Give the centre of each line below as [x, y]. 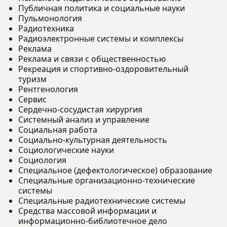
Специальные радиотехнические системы [102, 200]
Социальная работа [58, 129]
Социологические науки [66, 150]
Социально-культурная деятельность [93, 140]
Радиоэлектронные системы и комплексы [101, 38]
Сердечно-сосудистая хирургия [80, 109]
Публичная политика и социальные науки [102, 8]
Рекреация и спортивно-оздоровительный [103, 69]
